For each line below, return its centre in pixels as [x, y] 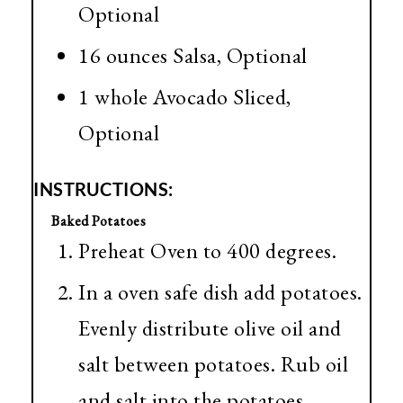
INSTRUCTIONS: [103, 189]
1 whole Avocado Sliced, [185, 97]
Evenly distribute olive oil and [210, 328]
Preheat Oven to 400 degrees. [207, 251]
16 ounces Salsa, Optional [193, 56]
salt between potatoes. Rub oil [213, 364]
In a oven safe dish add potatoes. [220, 292]
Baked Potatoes [99, 221]
